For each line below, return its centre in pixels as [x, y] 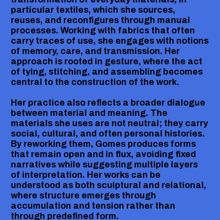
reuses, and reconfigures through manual [101, 20]
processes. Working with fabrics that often [103, 30]
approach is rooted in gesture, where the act [107, 61]
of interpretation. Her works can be [86, 175]
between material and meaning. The [89, 113]
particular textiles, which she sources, [93, 10]
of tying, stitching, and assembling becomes [107, 71]
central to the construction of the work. [95, 82]
